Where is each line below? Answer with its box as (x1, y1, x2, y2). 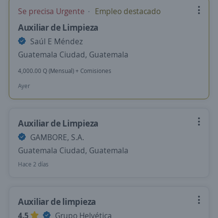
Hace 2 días (18, 160, 49, 168)
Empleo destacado (93, 6, 161, 17)
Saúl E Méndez (28, 36, 83, 47)
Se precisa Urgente (18, 6, 87, 17)
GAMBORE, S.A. (28, 132, 84, 143)
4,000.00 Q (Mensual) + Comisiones (18, 67, 111, 75)
